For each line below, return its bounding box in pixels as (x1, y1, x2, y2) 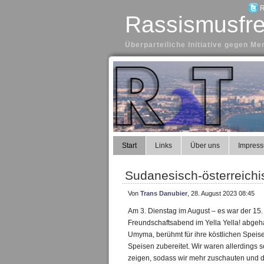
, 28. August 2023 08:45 (187, 190, 255, 197)
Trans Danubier (140, 190, 187, 197)
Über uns (190, 141, 220, 150)
